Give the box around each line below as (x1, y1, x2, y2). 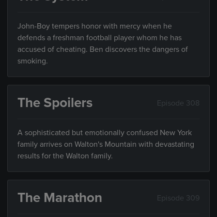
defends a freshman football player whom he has (17, 33, 182, 43)
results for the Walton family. (17, 151, 113, 161)
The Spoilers (17, 94, 93, 111)
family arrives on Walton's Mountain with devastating (17, 139, 194, 149)
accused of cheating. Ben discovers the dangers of (17, 45, 188, 54)
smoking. (17, 56, 48, 66)
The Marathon (17, 189, 102, 206)
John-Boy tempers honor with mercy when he (17, 21, 172, 31)
